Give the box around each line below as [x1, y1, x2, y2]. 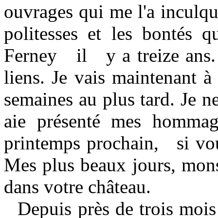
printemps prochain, [4, 132, 159, 153]
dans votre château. [4, 176, 151, 197]
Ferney [4, 45, 57, 66]
